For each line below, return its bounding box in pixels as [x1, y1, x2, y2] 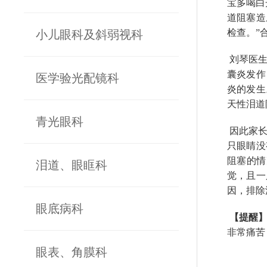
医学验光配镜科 [36, 72, 119, 85]
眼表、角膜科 [36, 246, 107, 259]
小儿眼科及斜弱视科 [36, 28, 143, 41]
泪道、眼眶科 [36, 159, 107, 172]
